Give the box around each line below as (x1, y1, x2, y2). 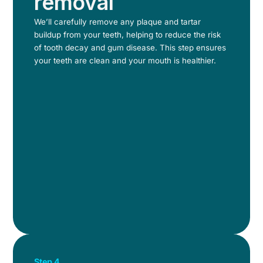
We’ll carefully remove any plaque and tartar (34, 16, 201, 26)
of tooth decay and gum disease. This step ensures (34, 42, 227, 52)
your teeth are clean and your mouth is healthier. (34, 55, 217, 65)
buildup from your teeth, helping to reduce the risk (34, 29, 221, 39)
